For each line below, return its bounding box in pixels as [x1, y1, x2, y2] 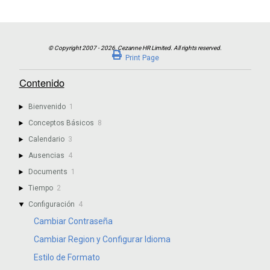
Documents [28, 168, 68, 177]
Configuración [28, 200, 75, 209]
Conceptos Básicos [28, 119, 95, 128]
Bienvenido [28, 102, 66, 111]
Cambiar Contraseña [33, 216, 113, 227]
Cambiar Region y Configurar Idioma [33, 234, 171, 245]
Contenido [19, 75, 64, 90]
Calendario [28, 135, 65, 144]
